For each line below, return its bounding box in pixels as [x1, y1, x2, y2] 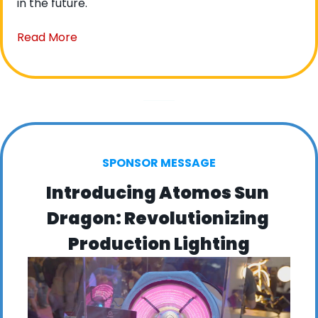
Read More [17, 28, 77, 45]
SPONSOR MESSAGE [102, 154, 216, 171]
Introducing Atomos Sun [46, 180, 269, 204]
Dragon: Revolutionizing [46, 206, 269, 230]
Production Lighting [68, 231, 250, 256]
